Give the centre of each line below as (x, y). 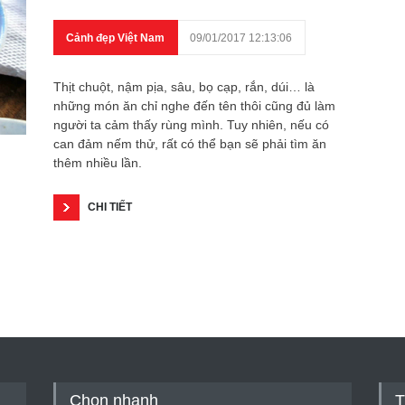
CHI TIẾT (110, 207)
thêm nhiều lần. (98, 163)
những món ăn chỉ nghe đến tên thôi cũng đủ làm (194, 106)
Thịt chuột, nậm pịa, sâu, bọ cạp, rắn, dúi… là (184, 87)
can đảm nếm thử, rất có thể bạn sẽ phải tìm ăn (190, 144)
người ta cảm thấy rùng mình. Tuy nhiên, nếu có (191, 125)
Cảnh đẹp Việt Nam (115, 38)
